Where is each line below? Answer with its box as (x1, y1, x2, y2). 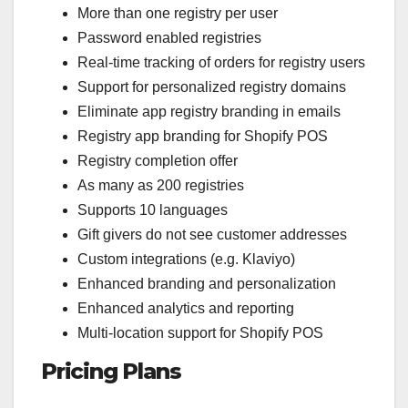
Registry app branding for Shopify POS (77, 128, 328, 144)
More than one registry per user (77, 5, 278, 21)
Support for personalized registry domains (77, 79, 346, 95)
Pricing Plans (41, 357, 181, 384)
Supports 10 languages (77, 202, 228, 218)
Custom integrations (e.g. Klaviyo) (77, 251, 295, 267)
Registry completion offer (77, 153, 238, 168)
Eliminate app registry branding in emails (77, 104, 341, 119)
